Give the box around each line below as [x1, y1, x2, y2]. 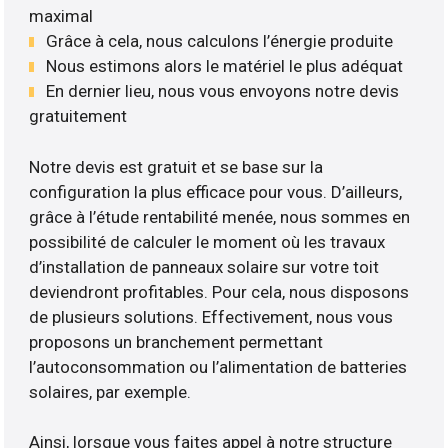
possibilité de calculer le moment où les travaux [29, 231, 386, 252]
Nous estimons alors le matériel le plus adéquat [46, 56, 404, 77]
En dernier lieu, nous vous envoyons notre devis [46, 81, 400, 102]
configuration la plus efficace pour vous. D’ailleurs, [29, 181, 403, 202]
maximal [29, 6, 94, 27]
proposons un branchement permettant [29, 331, 324, 352]
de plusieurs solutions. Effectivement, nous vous [29, 306, 394, 327]
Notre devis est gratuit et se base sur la [29, 156, 324, 177]
